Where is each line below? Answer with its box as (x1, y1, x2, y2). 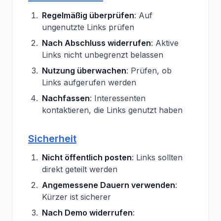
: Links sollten (132, 152, 183, 162)
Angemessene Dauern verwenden (42, 180, 175, 190)
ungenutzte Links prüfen (42, 22, 134, 32)
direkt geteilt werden (42, 164, 117, 174)
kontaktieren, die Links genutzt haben (42, 105, 183, 115)
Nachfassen (42, 93, 90, 103)
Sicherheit (28, 133, 76, 145)
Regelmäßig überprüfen (42, 10, 134, 20)
